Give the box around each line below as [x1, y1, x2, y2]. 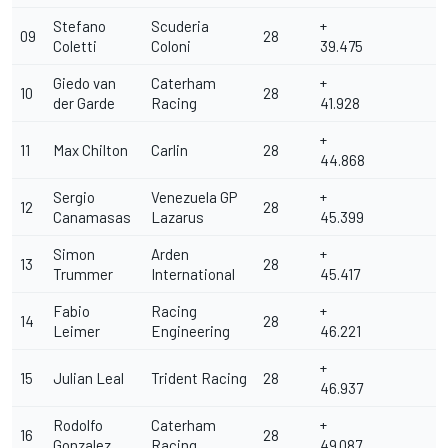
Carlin [151, 141, 188, 159]
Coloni [151, 37, 191, 55]
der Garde [53, 94, 115, 112]
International [151, 265, 235, 283]
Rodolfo [53, 416, 103, 434]
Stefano [53, 17, 106, 35]
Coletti [53, 37, 97, 55]
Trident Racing [151, 369, 247, 387]
